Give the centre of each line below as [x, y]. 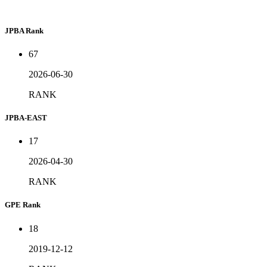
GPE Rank [23, 205]
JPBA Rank [24, 30]
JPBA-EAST [26, 118]
